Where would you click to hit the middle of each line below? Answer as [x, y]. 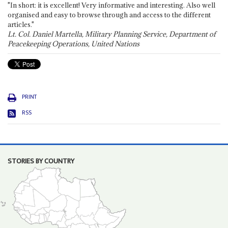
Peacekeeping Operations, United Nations [73, 44]
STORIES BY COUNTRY [41, 162]
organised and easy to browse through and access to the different [109, 15]
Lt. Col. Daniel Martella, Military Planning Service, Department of [111, 34]
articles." [21, 25]
